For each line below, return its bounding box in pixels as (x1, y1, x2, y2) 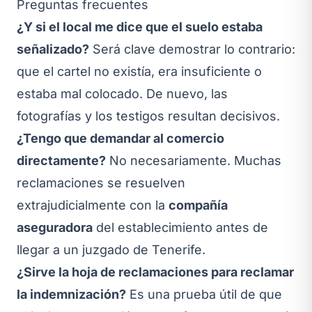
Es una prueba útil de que (126, 286, 282, 302)
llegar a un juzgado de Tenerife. (17, 242, 205, 257)
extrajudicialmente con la (17, 197, 169, 212)
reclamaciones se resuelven (17, 175, 185, 190)
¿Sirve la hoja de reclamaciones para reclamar (17, 264, 294, 279)
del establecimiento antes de (93, 219, 268, 235)
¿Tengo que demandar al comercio (17, 130, 224, 146)
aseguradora (17, 219, 93, 235)
